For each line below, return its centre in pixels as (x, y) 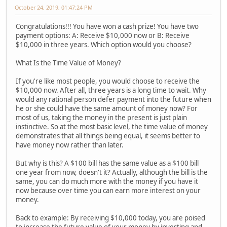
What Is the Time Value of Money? (68, 63)
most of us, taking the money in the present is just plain (101, 117)
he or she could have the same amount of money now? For (107, 108)
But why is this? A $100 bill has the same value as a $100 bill (107, 163)
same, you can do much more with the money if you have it (107, 181)
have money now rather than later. (70, 145)
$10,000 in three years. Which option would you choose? (104, 44)
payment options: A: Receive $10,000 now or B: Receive (103, 35)
